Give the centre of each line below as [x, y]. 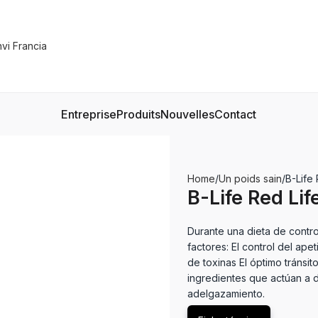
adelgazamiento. [226, 294]
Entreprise [89, 114]
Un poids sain [250, 179]
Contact [236, 114]
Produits [139, 114]
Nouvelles [188, 114]
